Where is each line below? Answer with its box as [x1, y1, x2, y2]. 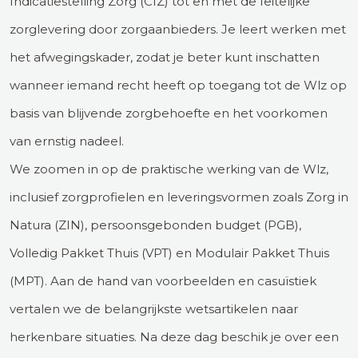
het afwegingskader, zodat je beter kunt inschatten [10, 49, 320, 65]
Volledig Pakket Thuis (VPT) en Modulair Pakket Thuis [10, 245, 329, 261]
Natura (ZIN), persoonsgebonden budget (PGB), [10, 217, 301, 233]
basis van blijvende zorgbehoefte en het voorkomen [10, 105, 328, 121]
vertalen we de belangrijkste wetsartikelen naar [10, 300, 298, 316]
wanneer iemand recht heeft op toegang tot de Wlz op [10, 77, 347, 93]
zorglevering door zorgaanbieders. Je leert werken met [10, 21, 346, 37]
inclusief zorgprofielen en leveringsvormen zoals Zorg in [10, 189, 348, 205]
